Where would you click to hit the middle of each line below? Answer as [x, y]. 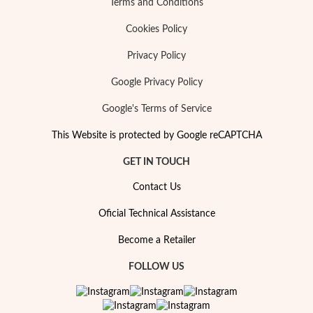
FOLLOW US [156, 267]
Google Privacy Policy [156, 83]
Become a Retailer [156, 241]
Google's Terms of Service [156, 109]
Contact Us [156, 188]
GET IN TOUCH [156, 162]
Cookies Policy [156, 30]
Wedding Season [125, 46]
